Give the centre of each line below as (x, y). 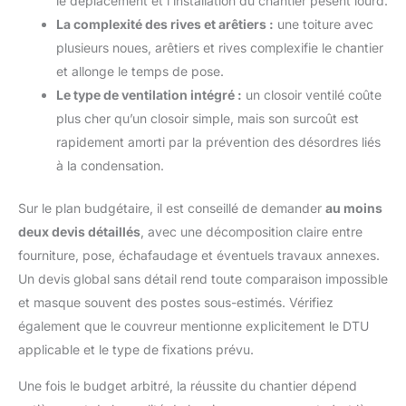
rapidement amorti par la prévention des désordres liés (218, 142)
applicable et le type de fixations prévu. (136, 350)
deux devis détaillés (79, 232)
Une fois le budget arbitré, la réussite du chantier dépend (188, 386)
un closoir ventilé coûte (312, 95)
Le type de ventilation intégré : (149, 95)
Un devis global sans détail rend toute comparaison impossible (203, 279)
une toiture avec (324, 24)
